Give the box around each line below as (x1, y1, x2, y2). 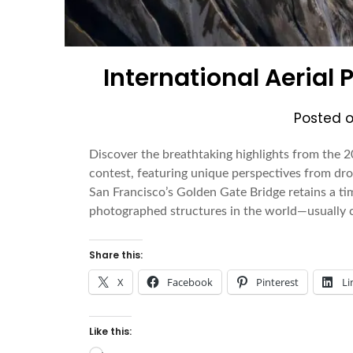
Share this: (89, 248, 143, 262)
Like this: (89, 325, 132, 339)
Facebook (167, 275, 214, 290)
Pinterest (256, 275, 299, 290)
